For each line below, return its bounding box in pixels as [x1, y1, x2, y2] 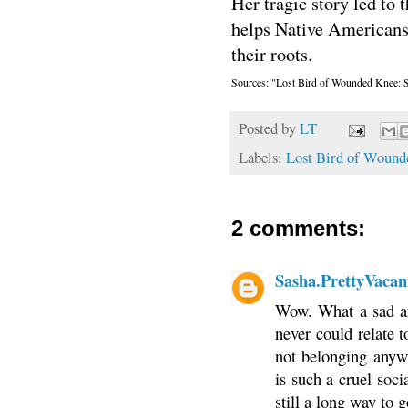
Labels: [239, 146, 286, 168]
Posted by [239, 117, 300, 139]
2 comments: [231, 215, 365, 240]
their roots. [231, 42, 312, 67]
